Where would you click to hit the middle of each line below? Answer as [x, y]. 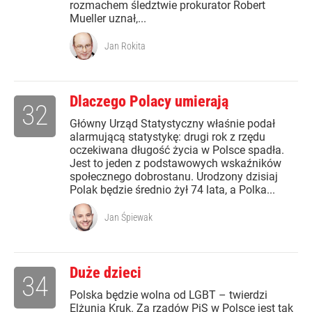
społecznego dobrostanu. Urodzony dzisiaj [174, 177]
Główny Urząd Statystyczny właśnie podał [172, 124]
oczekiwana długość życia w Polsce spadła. [177, 150]
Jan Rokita [125, 46]
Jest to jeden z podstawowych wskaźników [175, 164]
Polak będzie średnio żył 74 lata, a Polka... [172, 190]
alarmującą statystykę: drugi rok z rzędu [167, 137]
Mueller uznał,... [108, 19]
